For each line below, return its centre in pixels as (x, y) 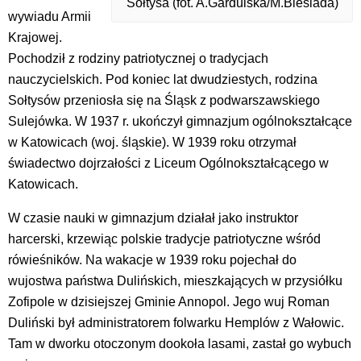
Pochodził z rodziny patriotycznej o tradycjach (138, 58)
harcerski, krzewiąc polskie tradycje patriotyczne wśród (164, 239)
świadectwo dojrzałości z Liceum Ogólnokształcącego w (168, 163)
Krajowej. (35, 37)
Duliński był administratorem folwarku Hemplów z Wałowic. (176, 322)
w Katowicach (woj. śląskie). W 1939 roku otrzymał (152, 142)
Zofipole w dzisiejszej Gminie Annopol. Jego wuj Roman (169, 301)
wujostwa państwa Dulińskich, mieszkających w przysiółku (175, 280)
